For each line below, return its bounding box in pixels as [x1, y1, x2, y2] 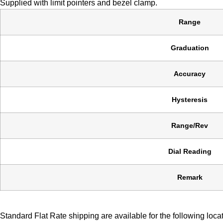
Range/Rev [171, 121, 208, 130]
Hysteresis [172, 96, 208, 104]
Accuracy [174, 70, 206, 78]
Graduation [170, 44, 209, 52]
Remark [177, 173, 203, 182]
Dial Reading [168, 147, 212, 156]
